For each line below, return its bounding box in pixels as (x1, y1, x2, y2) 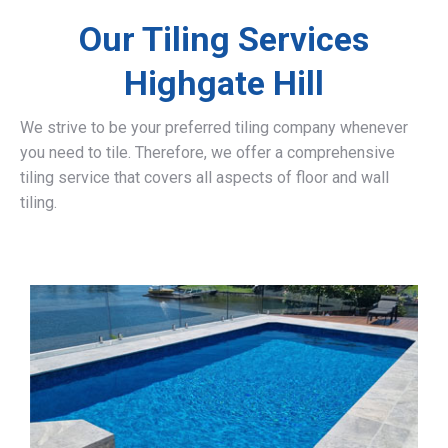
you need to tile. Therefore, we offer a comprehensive (20, 143, 395, 162)
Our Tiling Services (79, 19, 369, 59)
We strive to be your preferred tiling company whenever (20, 118, 408, 137)
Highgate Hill (124, 63, 324, 103)
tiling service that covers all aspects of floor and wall (20, 168, 389, 187)
